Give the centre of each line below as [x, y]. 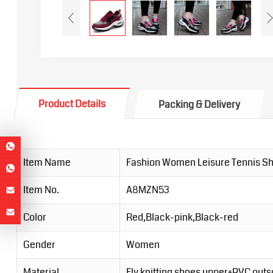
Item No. [41, 190]
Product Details [72, 104]
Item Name [47, 163]
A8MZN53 [147, 190]
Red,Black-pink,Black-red [182, 218]
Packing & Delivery [199, 105]
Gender [39, 245]
